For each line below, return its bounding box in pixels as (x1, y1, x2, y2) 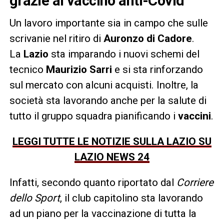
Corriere (176, 176, 213, 188)
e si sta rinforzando (111, 63, 203, 75)
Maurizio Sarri (45, 63, 112, 75)
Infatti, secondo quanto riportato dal (9, 176, 176, 188)
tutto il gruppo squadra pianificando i (9, 109, 178, 122)
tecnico (9, 63, 46, 75)
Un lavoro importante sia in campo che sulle (9, 16, 208, 29)
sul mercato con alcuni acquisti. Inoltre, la (9, 78, 198, 91)
